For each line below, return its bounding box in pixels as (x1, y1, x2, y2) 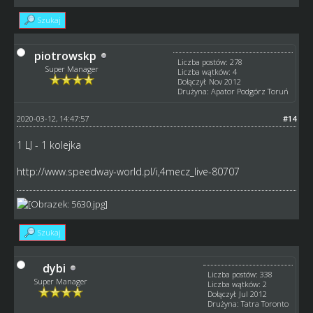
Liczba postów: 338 (208, 268, 273, 279)
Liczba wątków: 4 (177, 66, 238, 77)
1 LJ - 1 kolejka (16, 138, 81, 152)
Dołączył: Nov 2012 (177, 75, 242, 87)
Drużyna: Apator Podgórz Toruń (177, 85, 289, 96)
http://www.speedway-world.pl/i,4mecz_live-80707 (16, 164, 240, 178)
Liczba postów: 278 (177, 56, 243, 67)
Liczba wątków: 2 (208, 278, 268, 289)
